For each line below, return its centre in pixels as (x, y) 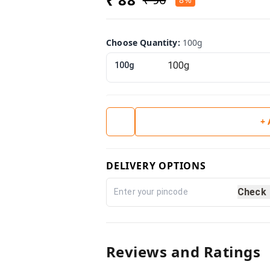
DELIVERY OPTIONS (156, 165)
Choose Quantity (142, 42)
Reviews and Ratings (184, 251)
